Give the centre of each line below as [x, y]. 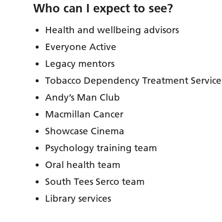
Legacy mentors [80, 63]
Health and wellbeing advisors [112, 30]
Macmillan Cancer [84, 114]
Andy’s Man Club [83, 97]
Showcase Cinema [85, 131]
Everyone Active [81, 47]
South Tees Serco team [95, 181]
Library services [78, 198]
